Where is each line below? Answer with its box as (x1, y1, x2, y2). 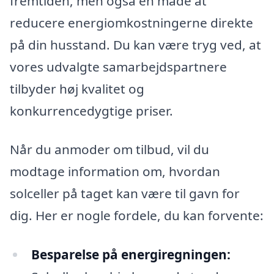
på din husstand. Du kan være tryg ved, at (10, 35, 261, 53)
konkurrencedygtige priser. (10, 102, 173, 119)
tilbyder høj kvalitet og (10, 80, 144, 97)
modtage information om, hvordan (10, 163, 220, 180)
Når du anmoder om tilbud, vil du (10, 141, 209, 158)
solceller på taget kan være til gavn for (10, 185, 240, 202)
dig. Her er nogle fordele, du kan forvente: (10, 207, 264, 224)
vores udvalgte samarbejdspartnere (10, 57, 227, 75)
